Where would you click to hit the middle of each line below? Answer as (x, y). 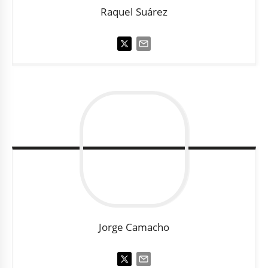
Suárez (151, 11)
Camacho (148, 227)
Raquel (117, 11)
